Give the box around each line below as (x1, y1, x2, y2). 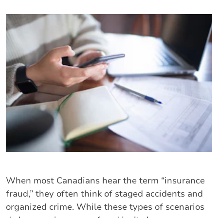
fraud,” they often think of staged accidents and (6, 187, 203, 200)
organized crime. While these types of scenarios (6, 200, 204, 213)
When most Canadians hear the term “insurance (6, 174, 205, 186)
